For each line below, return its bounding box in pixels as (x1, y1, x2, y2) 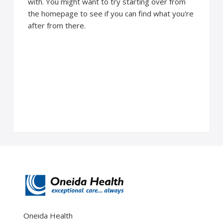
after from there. (28, 20, 86, 30)
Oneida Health (23, 210, 73, 221)
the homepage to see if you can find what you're (28, 8, 194, 18)
